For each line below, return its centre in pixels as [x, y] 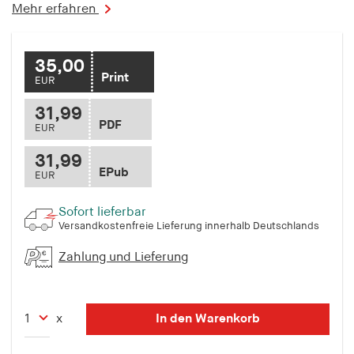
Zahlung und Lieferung [123, 258]
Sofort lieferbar [102, 213]
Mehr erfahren [55, 9]
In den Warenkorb [208, 320]
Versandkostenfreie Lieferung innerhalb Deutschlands [189, 227]
